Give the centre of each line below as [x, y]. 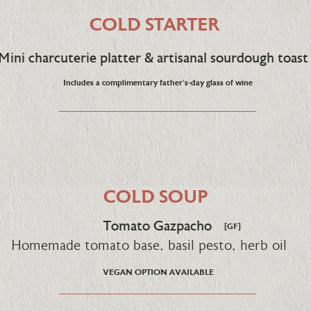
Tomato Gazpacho [155, 227]
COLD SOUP [155, 199]
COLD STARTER [154, 26]
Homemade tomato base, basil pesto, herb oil [155, 246]
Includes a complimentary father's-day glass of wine [158, 83]
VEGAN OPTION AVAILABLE [158, 273]
